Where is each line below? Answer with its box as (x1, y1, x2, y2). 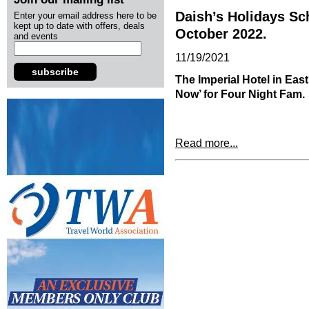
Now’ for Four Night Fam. (175, 88, 305, 100)
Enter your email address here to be (14, 10, 157, 21)
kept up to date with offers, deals (14, 21, 145, 31)
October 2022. (175, 26, 267, 41)
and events (14, 31, 58, 41)
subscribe (32, 66, 79, 77)
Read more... (175, 137, 238, 149)
